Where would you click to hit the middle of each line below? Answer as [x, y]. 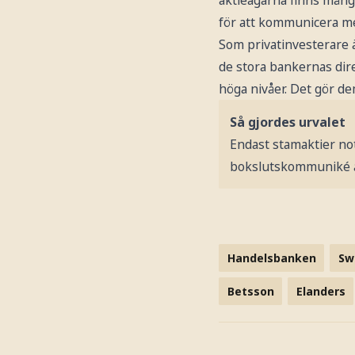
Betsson [250, 291]
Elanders [321, 291]
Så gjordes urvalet [288, 122]
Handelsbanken [271, 258]
